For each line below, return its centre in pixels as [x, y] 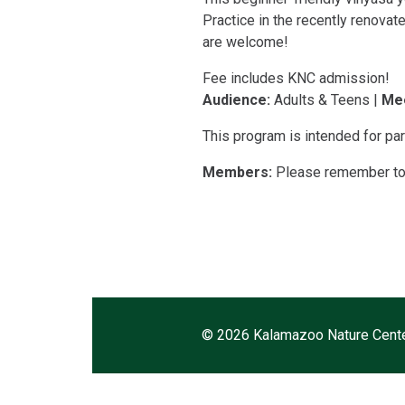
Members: [239, 172]
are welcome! [245, 42]
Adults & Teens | [325, 100]
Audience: [236, 100]
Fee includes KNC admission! [296, 78]
